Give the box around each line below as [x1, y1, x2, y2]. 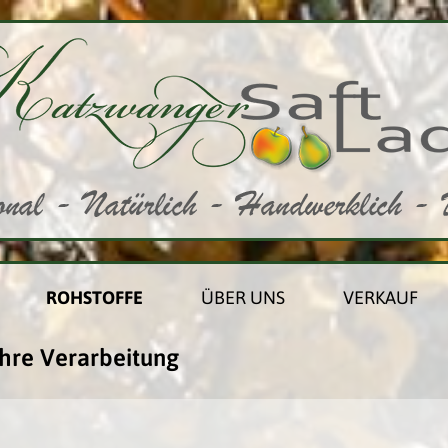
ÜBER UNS [200, 287, 285, 308]
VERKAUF [342, 287, 418, 308]
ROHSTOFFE [45, 287, 143, 308]
